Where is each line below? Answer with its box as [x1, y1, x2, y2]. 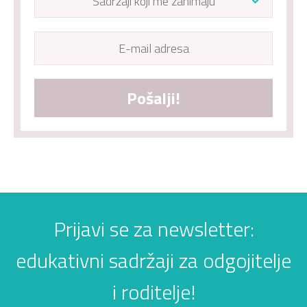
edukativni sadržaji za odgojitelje [16, 244, 291, 276]
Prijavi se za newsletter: [53, 212, 254, 245]
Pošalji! [127, 85, 180, 110]
